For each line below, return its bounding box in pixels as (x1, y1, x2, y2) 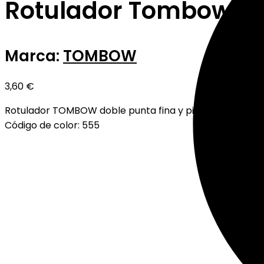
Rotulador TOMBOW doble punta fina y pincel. (5, 103, 216, 117)
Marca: (5, 45, 63, 67)
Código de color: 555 (5, 118, 100, 132)
